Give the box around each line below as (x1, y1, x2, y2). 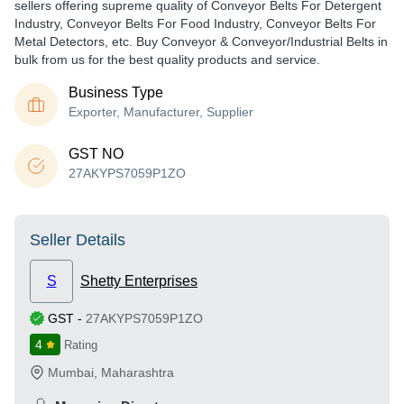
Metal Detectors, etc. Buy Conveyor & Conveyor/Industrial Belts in (14, 34, 388, 49)
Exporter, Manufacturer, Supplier (69, 105, 253, 119)
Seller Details (30, 231, 125, 249)
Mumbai (48, 365, 94, 380)
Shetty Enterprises (80, 273, 197, 289)
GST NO (69, 146, 124, 161)
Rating (64, 338, 97, 352)
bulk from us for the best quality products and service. (14, 52, 320, 67)
